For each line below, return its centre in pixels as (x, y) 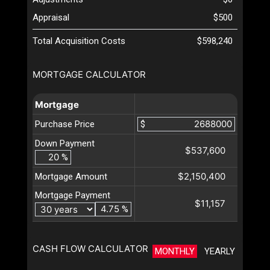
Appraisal (51, 18)
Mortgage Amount (71, 177)
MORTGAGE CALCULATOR (89, 75)
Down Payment (65, 144)
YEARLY (220, 252)
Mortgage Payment (73, 196)
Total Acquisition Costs (79, 41)
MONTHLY (175, 252)
